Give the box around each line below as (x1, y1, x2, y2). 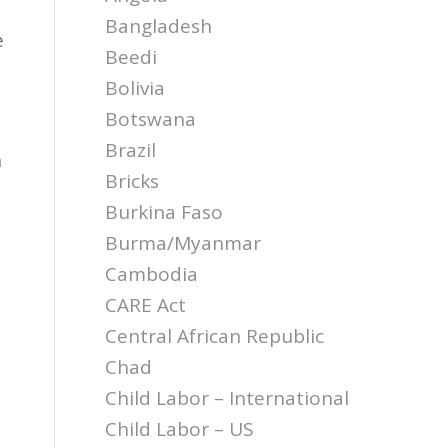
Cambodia (105, 261, 199, 287)
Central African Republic (105, 323, 325, 349)
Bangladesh (105, 13, 213, 39)
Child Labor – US (105, 416, 255, 442)
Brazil (105, 137, 157, 163)
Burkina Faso (105, 199, 224, 225)
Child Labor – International (105, 385, 350, 411)
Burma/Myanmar (105, 230, 262, 256)
